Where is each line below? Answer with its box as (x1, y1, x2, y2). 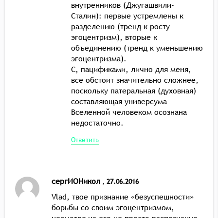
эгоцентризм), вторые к (71, 31, 157, 42)
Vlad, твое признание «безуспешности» (52, 191, 194, 202)
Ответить (71, 135, 99, 144)
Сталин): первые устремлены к (71, 10, 183, 21)
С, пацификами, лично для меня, (71, 63, 191, 74)
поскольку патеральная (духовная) (71, 85, 196, 96)
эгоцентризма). (71, 53, 127, 64)
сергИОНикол (52, 175, 100, 186)
